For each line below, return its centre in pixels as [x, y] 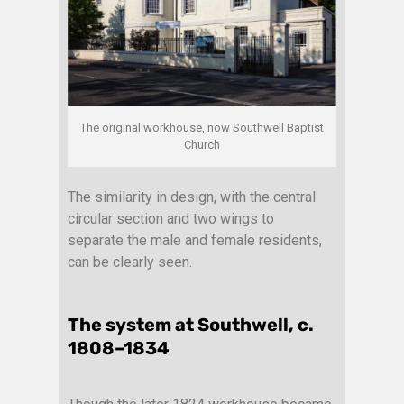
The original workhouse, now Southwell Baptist [202, 128]
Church [202, 145]
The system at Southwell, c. [191, 325]
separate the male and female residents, [195, 241]
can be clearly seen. [130, 262]
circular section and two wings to [171, 219]
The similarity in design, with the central [192, 197]
